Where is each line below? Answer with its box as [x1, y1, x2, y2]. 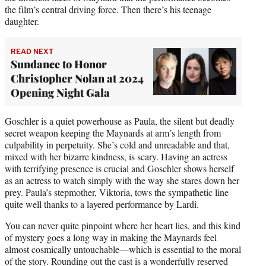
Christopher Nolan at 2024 [11, 71, 144, 86]
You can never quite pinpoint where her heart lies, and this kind [5, 219, 240, 232]
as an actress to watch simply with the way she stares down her [5, 174, 239, 187]
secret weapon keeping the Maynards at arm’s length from [5, 126, 221, 140]
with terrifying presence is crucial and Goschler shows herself [5, 162, 234, 175]
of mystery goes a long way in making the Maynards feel [5, 231, 217, 244]
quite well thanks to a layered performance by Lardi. [5, 198, 199, 211]
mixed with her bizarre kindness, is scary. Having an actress [5, 150, 227, 163]
